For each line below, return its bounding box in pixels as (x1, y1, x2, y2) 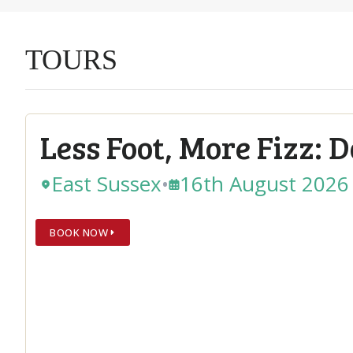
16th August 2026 (180, 169, 349, 198)
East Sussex (51, 169, 162, 198)
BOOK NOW (50, 225, 108, 240)
